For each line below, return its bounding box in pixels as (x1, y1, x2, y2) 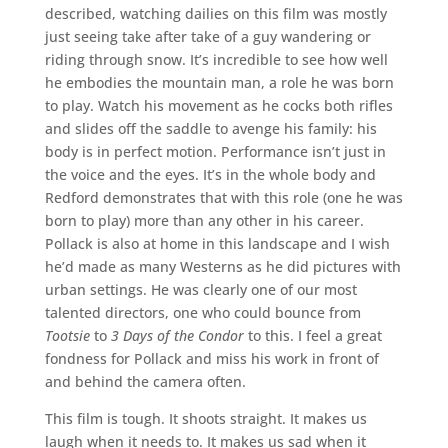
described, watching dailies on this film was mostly (44, 4, 387, 24)
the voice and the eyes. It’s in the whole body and (44, 165, 376, 185)
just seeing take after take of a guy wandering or (44, 27, 371, 47)
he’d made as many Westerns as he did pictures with (44, 257, 401, 277)
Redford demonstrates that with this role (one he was (44, 188, 403, 208)
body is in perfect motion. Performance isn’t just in (44, 142, 386, 162)
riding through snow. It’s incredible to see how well (44, 50, 388, 70)
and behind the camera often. (44, 372, 246, 392)
